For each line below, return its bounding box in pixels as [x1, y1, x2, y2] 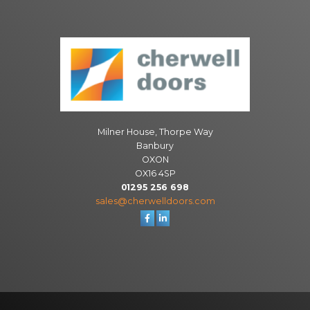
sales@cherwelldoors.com [95, 196, 215, 207]
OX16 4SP [134, 168, 176, 179]
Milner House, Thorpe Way [97, 127, 213, 138]
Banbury [136, 140, 174, 152]
